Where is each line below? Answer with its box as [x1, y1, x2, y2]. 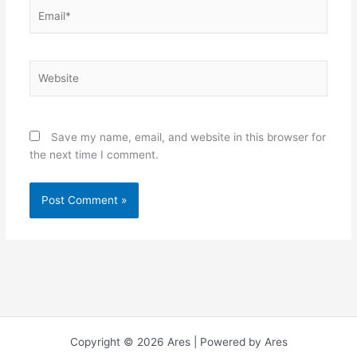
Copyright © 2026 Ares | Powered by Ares [69, 335, 288, 348]
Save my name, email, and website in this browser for [50, 130, 326, 143]
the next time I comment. [29, 147, 159, 161]
